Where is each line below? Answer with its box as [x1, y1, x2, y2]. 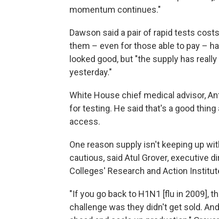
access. [69, 116, 100, 127]
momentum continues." [69, 4, 161, 15]
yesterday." [69, 67, 112, 77]
